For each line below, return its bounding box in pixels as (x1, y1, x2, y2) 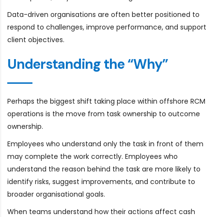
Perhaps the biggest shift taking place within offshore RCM (7, 96, 205, 106)
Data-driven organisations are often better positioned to (7, 9, 200, 19)
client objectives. (7, 34, 64, 45)
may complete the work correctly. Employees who (7, 151, 178, 161)
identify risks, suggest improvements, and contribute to (7, 176, 195, 186)
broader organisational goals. (7, 189, 105, 199)
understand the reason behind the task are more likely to (7, 164, 201, 174)
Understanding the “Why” (7, 55, 168, 73)
